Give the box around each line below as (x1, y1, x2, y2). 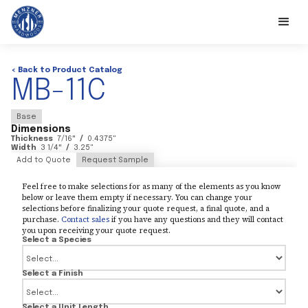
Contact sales (61, 214, 109, 225)
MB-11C (11, 77, 106, 107)
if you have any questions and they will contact (109, 214, 283, 225)
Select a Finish (22, 269, 83, 278)
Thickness (11, 135, 53, 143)
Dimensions (11, 124, 71, 134)
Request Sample (82, 156, 148, 164)
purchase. (22, 214, 61, 225)
